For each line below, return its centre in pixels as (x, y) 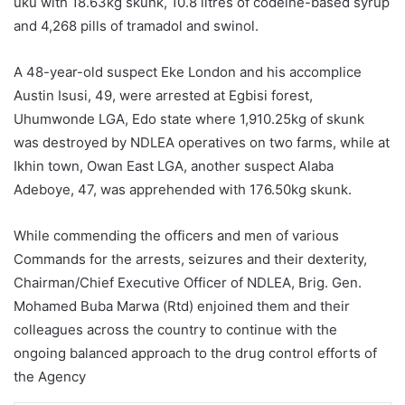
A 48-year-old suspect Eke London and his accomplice (188, 71)
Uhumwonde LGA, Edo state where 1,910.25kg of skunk (189, 118)
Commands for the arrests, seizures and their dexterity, (190, 259)
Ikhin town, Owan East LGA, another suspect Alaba (174, 165)
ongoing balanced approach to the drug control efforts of (195, 353)
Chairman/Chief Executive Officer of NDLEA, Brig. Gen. (188, 282)
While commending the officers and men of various (176, 235)
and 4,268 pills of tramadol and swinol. (136, 25)
